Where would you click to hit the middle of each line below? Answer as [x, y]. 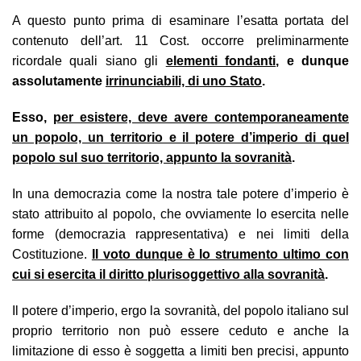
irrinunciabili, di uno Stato [184, 81]
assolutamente [59, 81]
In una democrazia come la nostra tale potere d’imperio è [180, 193]
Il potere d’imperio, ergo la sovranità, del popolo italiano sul [180, 310]
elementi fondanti [221, 60]
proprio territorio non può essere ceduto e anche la [180, 330]
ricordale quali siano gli [89, 60]
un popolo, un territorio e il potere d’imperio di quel [180, 137]
